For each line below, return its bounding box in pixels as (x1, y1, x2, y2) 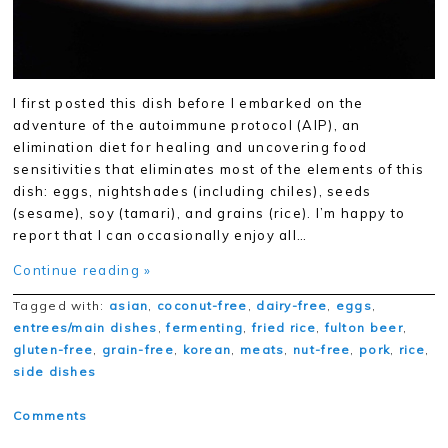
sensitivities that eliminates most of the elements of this (13, 160, 425, 177)
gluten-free (13, 341, 94, 357)
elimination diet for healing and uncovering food (13, 138, 368, 155)
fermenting (166, 319, 244, 335)
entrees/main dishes (13, 319, 158, 335)
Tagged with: (13, 297, 109, 313)
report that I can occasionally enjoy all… (13, 226, 308, 243)
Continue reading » (13, 261, 152, 278)
